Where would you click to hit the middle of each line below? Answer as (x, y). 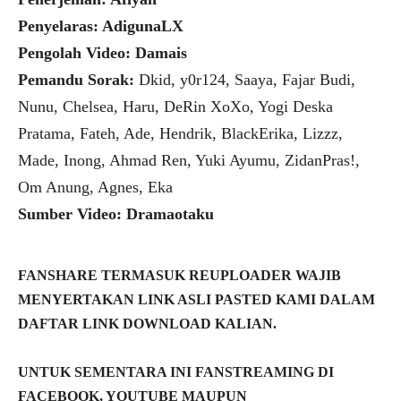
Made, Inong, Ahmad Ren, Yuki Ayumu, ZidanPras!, (189, 161)
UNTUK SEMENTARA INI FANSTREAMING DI (176, 372)
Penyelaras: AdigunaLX (101, 26)
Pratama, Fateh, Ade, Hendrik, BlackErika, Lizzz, (180, 134)
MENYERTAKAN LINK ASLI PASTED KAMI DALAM (196, 300)
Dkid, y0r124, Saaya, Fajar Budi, (247, 80)
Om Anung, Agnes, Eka (95, 188)
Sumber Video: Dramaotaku (116, 214)
